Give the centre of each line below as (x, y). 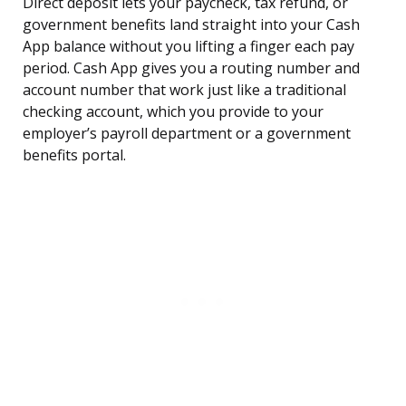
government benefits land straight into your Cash (191, 25)
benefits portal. (74, 155)
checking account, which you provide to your (173, 112)
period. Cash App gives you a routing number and (191, 68)
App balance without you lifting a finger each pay (188, 47)
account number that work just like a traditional (184, 90)
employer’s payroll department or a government (187, 134)
